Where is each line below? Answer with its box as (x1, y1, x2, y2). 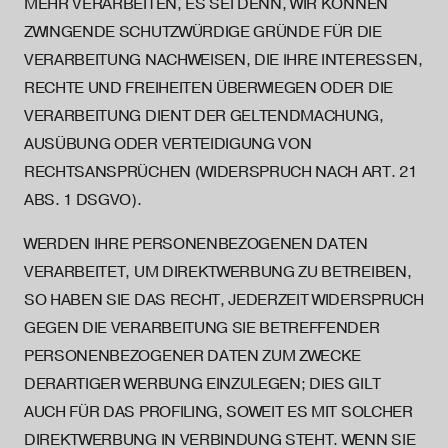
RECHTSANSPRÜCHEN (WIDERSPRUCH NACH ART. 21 (24, 162, 417, 182)
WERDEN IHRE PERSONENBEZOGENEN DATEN (24, 234, 368, 254)
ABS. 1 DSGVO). (24, 190, 142, 210)
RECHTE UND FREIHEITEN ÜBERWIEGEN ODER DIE (24, 78, 393, 98)
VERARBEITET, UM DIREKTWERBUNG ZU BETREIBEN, (24, 262, 412, 282)
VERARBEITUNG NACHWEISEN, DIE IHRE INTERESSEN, (24, 50, 423, 70)
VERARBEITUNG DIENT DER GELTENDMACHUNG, (24, 106, 384, 126)
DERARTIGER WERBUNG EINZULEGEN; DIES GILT (24, 374, 381, 394)
